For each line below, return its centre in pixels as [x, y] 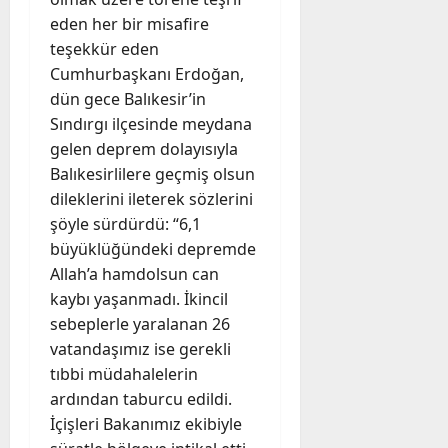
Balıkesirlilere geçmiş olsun [152, 173]
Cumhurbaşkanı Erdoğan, [147, 73]
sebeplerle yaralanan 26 [140, 323]
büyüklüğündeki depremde [153, 248]
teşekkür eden [104, 48]
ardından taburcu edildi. [141, 398]
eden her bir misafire [129, 23]
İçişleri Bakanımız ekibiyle [146, 423]
